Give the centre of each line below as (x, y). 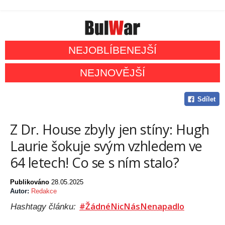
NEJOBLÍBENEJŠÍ (113, 50)
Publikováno (31, 182)
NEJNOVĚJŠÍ (113, 73)
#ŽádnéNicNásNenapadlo (132, 206)
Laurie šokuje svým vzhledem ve (106, 146)
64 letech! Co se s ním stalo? (95, 163)
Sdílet (206, 99)
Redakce (44, 191)
